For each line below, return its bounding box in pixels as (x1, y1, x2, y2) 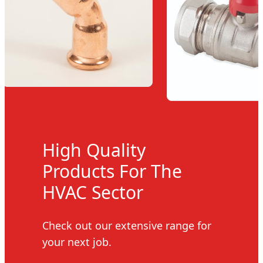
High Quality (42, 138, 146, 163)
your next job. (42, 235, 112, 249)
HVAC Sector (42, 180, 143, 205)
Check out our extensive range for (42, 218, 211, 233)
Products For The (42, 159, 182, 184)
